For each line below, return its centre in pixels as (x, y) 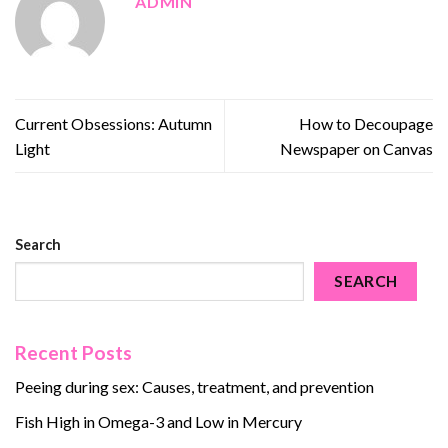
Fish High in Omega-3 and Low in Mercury (158, 421)
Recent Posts (73, 352)
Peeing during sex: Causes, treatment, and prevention (194, 387)
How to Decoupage (366, 124)
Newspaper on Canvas (356, 149)
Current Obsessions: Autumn (113, 124)
